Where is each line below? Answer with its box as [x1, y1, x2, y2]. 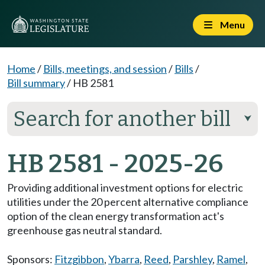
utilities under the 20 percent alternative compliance [7, 195, 248, 208]
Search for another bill [13, 106, 231, 131]
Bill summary [7, 76, 65, 89]
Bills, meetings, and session [43, 62, 167, 75]
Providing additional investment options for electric [7, 181, 243, 194]
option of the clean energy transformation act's [7, 209, 224, 222]
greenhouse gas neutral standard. [7, 224, 162, 237]
